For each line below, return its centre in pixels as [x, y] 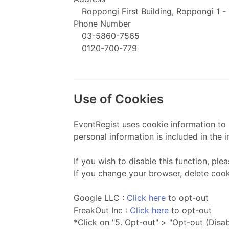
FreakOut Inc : [102, 210]
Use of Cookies [119, 99]
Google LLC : [100, 198]
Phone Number [102, 24]
